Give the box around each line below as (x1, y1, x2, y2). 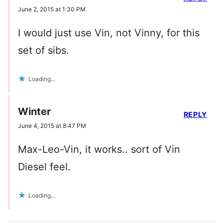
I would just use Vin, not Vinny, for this (18, 27, 200, 39)
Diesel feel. (18, 161, 71, 173)
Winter (18, 106, 51, 118)
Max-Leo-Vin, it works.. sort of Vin (18, 143, 180, 156)
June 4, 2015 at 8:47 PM (18, 122, 86, 130)
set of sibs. (18, 44, 69, 57)
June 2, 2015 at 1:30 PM (18, 5, 86, 13)
